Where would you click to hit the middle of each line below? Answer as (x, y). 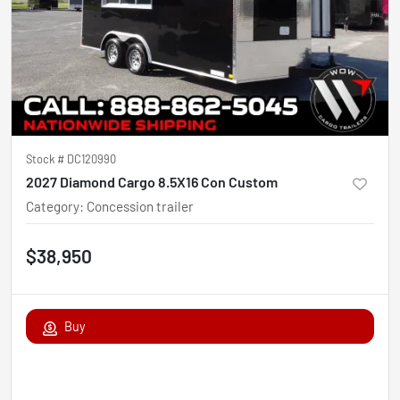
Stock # (46, 159)
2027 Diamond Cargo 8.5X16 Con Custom (152, 182)
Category (53, 207)
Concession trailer (140, 207)
